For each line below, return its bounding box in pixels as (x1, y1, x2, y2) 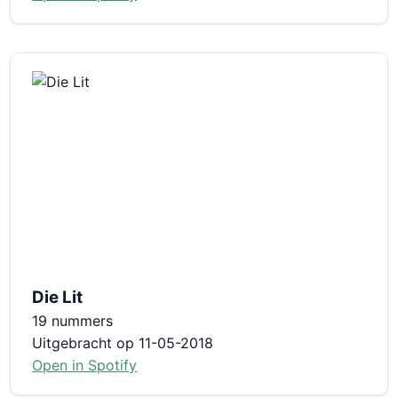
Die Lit (32, 286, 84, 307)
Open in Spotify (32, 355, 138, 374)
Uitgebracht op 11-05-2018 (32, 333, 214, 352)
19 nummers (32, 311, 114, 330)
